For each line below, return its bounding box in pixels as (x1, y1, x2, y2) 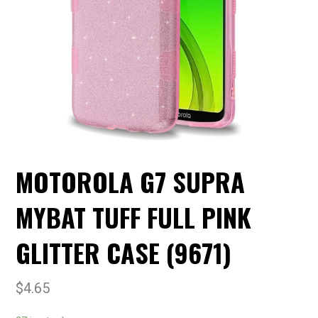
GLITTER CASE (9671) (16, 234, 232, 272)
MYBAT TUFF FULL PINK (16, 198, 252, 236)
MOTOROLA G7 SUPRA (16, 163, 246, 201)
